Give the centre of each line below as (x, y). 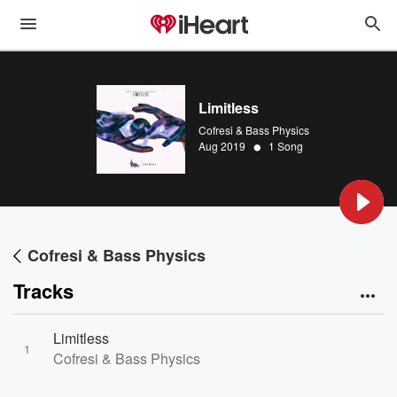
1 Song (286, 146)
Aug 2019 (222, 146)
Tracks (43, 291)
